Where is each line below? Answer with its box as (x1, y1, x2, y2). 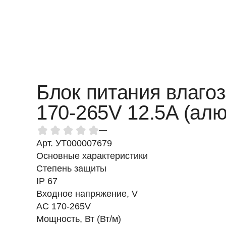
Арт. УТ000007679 (36, 138, 112, 148)
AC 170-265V (36, 201, 91, 211)
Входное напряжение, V (36, 189, 138, 199)
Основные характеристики (36, 151, 148, 161)
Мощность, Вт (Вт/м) (36, 214, 121, 224)
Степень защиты (36, 163, 106, 174)
